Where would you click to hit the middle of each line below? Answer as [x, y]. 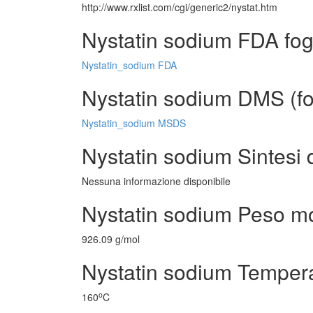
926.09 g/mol [111, 239]
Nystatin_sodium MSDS [134, 123]
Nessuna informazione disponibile [156, 181]
